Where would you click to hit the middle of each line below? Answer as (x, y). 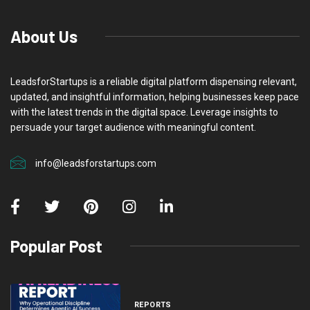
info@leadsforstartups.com (96, 163)
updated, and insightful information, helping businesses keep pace (155, 97)
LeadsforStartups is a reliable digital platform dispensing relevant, (154, 81)
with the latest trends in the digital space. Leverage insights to (144, 112)
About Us (44, 36)
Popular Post (56, 246)
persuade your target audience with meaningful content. (133, 127)
